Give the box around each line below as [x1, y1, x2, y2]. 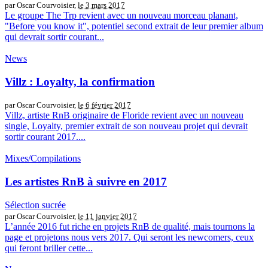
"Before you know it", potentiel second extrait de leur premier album [5, 21, 263, 32]
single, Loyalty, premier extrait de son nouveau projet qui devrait [5, 121, 248, 132]
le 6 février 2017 [78, 100, 131, 110]
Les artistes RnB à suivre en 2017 [5, 175, 167, 188]
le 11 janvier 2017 [78, 211, 137, 221]
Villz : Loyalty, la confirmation [5, 75, 155, 88]
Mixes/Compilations [5, 153, 81, 164]
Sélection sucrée [5, 199, 66, 210]
